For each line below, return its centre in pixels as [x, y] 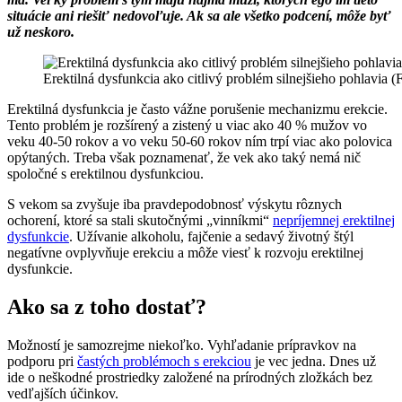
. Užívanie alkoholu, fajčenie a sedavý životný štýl [211, 237]
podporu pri [42, 362]
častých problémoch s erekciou [164, 362]
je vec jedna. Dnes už [314, 362]
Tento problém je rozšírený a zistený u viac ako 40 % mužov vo [187, 126]
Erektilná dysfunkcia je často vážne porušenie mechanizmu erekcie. [197, 109]
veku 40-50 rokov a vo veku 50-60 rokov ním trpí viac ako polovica [200, 142]
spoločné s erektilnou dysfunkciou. [105, 174]
